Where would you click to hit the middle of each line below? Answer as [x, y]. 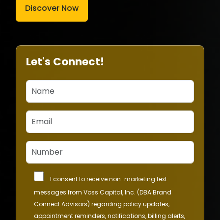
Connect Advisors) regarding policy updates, [102, 204]
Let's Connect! [65, 62]
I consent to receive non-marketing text [109, 179]
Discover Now [52, 8]
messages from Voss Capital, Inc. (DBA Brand [103, 192]
